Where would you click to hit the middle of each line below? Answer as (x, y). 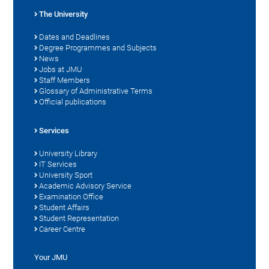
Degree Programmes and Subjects (98, 48)
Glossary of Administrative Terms (96, 91)
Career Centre (62, 229)
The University (64, 14)
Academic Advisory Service (86, 186)
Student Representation (79, 219)
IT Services (58, 165)
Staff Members (65, 80)
